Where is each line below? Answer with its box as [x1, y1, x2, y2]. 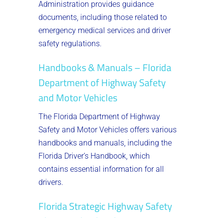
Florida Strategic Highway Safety [38, 198, 172, 214]
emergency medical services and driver [38, 25, 171, 35]
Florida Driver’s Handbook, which [38, 151, 150, 161]
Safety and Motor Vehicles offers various [38, 125, 177, 134]
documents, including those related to [38, 12, 167, 22]
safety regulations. [38, 38, 102, 48]
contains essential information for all [38, 164, 164, 174]
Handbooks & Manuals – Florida [38, 59, 171, 75]
